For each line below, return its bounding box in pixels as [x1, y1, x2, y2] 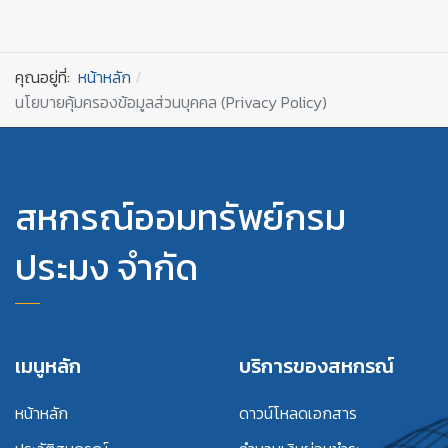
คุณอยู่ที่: [15, 65, 78, 89]
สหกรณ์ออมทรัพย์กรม [15, 190, 346, 244]
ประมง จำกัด [15, 240, 198, 294]
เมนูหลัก [15, 351, 81, 381]
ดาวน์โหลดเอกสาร [239, 401, 357, 426]
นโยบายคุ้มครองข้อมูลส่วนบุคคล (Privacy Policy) [15, 90, 327, 114]
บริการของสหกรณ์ [239, 351, 394, 381]
